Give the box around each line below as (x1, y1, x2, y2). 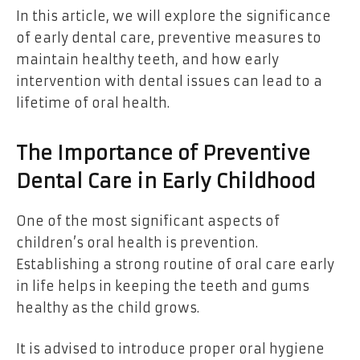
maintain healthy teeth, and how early (16, 51, 279, 67)
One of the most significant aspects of (16, 212, 280, 229)
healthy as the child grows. (16, 299, 199, 316)
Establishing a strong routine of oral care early (16, 256, 334, 272)
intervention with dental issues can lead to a (16, 72, 322, 89)
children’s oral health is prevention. (16, 234, 258, 251)
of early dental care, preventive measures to (16, 29, 321, 46)
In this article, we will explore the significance (16, 7, 331, 24)
